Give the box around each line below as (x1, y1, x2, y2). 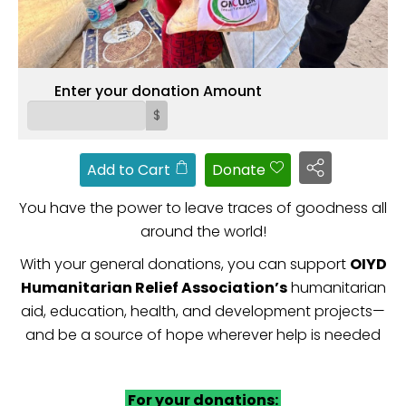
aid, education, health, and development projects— (21, 301, 385, 323)
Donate (212, 159, 266, 181)
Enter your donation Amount (54, 80, 262, 101)
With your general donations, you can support (19, 254, 350, 275)
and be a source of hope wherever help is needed (25, 324, 381, 346)
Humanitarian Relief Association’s (20, 277, 287, 299)
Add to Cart (87, 159, 170, 181)
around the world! (140, 221, 266, 243)
